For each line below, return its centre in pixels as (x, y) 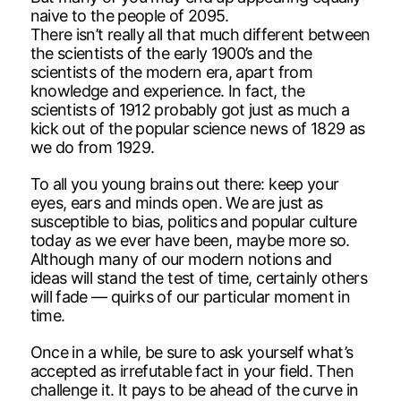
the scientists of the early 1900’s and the (171, 53)
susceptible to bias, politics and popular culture (193, 221)
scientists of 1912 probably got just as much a (190, 109)
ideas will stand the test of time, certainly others (198, 277)
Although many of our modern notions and (181, 259)
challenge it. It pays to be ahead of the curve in (194, 389)
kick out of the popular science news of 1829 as (197, 128)
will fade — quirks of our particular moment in (190, 296)
